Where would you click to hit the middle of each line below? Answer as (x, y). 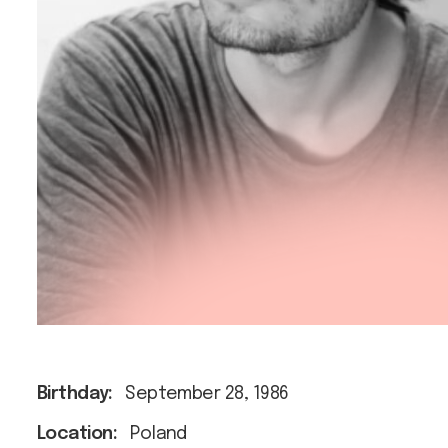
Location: (77, 433)
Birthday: (75, 393)
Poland (158, 433)
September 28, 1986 (207, 393)
